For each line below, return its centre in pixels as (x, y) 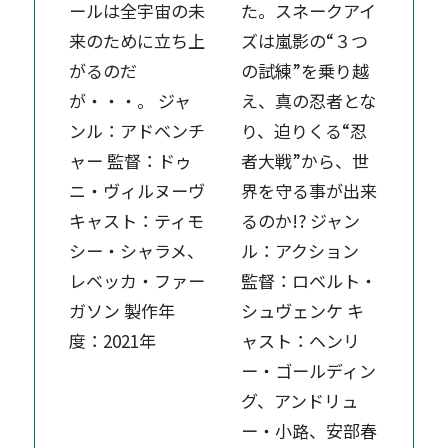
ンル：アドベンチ (137, 131)
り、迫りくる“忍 (304, 131)
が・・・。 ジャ (130, 101)
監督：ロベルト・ (309, 281)
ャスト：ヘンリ (301, 341)
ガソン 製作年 (122, 311)
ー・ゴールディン (309, 371)
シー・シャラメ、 (137, 251)
